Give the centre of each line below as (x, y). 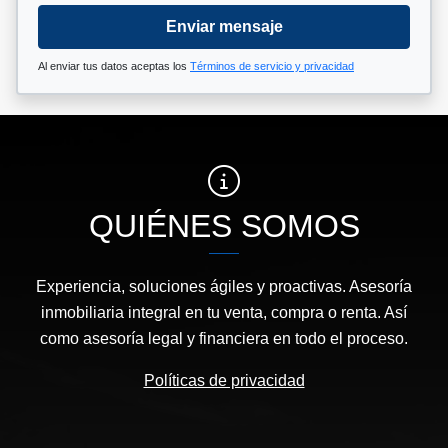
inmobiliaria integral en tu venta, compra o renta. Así (224, 313)
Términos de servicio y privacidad (272, 66)
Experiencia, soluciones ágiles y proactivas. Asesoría (224, 287)
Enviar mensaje (224, 27)
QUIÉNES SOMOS (224, 226)
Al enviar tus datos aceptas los (114, 66)
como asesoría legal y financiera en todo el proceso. (224, 339)
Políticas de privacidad (224, 381)
